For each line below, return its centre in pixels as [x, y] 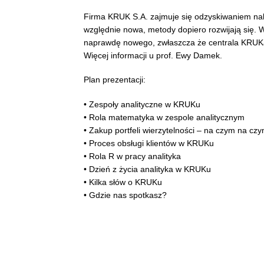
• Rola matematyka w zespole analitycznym [164, 117]
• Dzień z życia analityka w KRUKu [147, 169]
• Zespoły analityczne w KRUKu [142, 104]
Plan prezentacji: [115, 80]
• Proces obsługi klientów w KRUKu [149, 143]
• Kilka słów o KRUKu [123, 182]
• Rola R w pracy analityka [132, 156]
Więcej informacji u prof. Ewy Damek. [153, 55]
